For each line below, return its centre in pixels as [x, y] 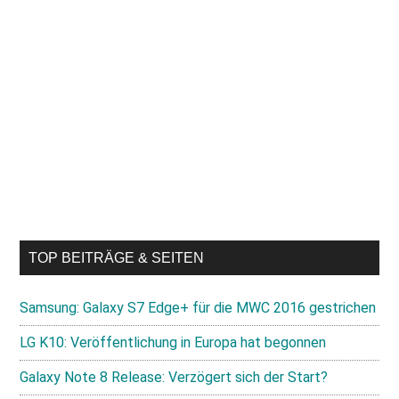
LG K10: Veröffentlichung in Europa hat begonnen [173, 342]
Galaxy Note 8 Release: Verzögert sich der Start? [174, 377]
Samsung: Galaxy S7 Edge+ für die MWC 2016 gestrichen [198, 308]
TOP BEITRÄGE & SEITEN [117, 258]
